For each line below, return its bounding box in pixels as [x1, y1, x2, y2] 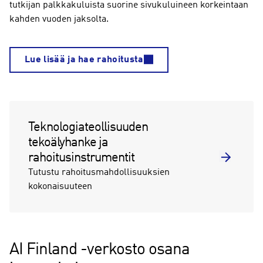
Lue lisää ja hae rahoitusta [25, 55, 144, 65]
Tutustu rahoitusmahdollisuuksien [28, 168, 170, 177]
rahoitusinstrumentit [28, 151, 134, 164]
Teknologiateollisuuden [28, 121, 148, 134]
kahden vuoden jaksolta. [9, 15, 109, 24]
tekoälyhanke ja [28, 136, 108, 149]
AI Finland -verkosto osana [9, 242, 190, 258]
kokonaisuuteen [28, 182, 92, 191]
